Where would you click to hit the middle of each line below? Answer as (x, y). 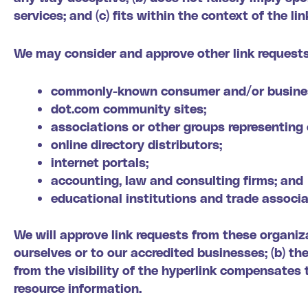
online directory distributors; (136, 144)
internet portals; (100, 162)
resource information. (78, 287)
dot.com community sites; (129, 108)
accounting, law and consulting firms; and (177, 179)
